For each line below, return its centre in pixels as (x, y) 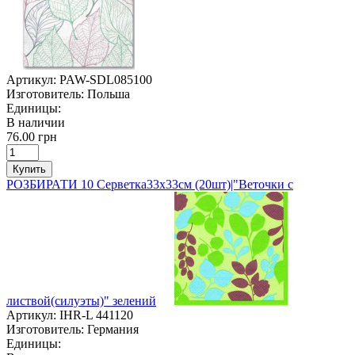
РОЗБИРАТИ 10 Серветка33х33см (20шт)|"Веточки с (150, 184)
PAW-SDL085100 (106, 79)
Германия (113, 329)
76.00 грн (32, 136)
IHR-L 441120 (96, 315)
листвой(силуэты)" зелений (81, 300)
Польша (109, 94)
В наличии (36, 122)
